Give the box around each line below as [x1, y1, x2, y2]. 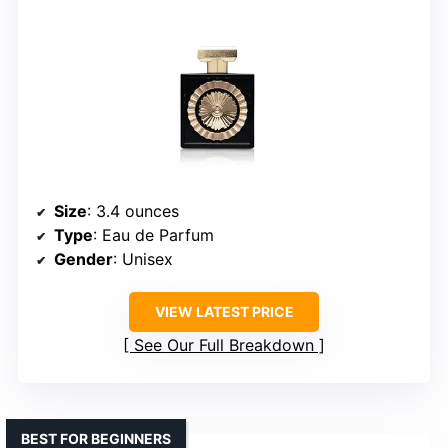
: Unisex [113, 249, 173, 270]
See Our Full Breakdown [134, 335, 314, 356]
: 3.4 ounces [87, 201, 179, 222]
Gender [54, 249, 113, 270]
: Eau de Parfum [93, 225, 214, 246]
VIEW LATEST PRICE [154, 303, 294, 321]
